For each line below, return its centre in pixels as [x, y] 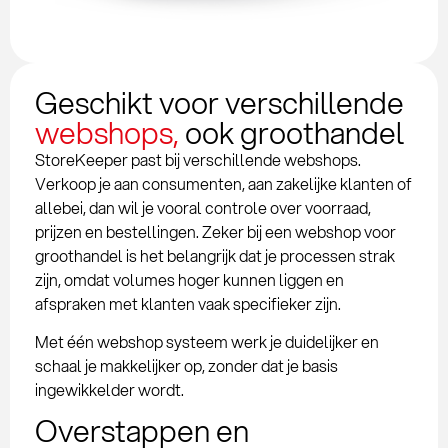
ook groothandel [291, 132]
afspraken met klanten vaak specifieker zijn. [188, 303]
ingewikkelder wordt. [109, 389]
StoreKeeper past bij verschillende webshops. [198, 159]
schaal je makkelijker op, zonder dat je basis [186, 365]
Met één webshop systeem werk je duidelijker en [207, 341]
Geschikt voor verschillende [219, 102]
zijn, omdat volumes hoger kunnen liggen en [189, 279]
